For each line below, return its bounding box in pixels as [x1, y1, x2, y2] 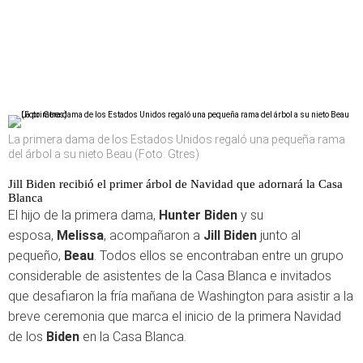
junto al [257, 227, 301, 243]
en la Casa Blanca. [79, 328, 186, 344]
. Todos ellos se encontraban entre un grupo [94, 247, 344, 263]
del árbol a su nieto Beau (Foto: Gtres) [8, 147, 199, 160]
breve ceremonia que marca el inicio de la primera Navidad [8, 308, 341, 324]
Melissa [57, 227, 104, 243]
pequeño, [8, 247, 64, 263]
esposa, [8, 227, 57, 243]
